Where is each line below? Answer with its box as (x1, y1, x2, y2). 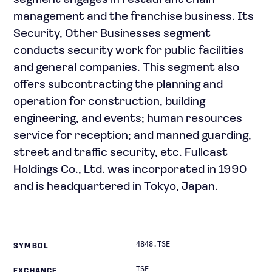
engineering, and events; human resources (13, 113, 242, 125)
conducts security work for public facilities (13, 45, 244, 57)
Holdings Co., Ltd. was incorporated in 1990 (13, 164, 246, 176)
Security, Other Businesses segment (13, 28, 211, 40)
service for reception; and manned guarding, (13, 130, 251, 142)
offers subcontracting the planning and (13, 79, 223, 91)
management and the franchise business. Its (13, 11, 254, 23)
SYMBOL (13, 243, 49, 250)
